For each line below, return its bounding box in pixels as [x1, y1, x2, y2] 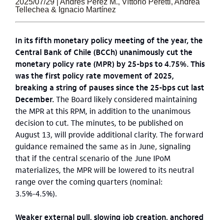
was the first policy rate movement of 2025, [15, 70, 174, 81]
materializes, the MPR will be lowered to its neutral [15, 165, 194, 175]
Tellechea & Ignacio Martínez [15, 5, 116, 14]
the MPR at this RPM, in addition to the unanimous [15, 106, 191, 116]
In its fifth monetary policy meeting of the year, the [15, 35, 203, 45]
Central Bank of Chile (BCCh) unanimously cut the [15, 47, 192, 57]
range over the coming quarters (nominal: [15, 176, 163, 187]
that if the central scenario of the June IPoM [15, 153, 170, 163]
